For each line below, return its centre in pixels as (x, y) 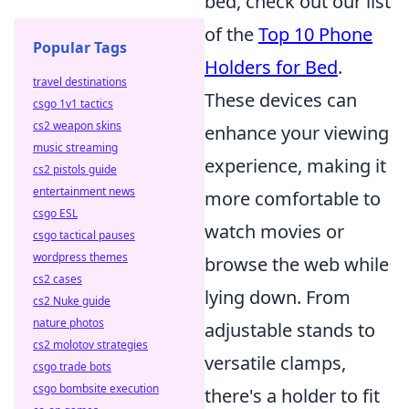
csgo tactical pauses (84, 235)
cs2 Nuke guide (72, 301)
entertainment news (84, 191)
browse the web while (297, 264)
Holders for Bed (271, 67)
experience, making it (295, 166)
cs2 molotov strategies (90, 345)
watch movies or (274, 231)
